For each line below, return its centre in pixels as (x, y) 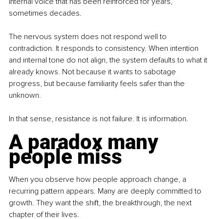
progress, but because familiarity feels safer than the (98, 83)
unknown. (25, 95)
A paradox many (86, 142)
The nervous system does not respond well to (89, 36)
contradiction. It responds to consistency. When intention (105, 48)
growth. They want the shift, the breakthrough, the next (101, 203)
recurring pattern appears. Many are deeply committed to (106, 191)
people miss (66, 156)
